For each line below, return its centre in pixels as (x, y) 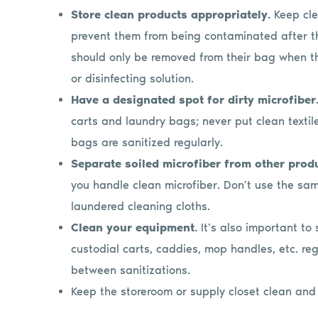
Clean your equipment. (136, 228)
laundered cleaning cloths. (141, 207)
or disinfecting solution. (133, 79)
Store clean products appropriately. (171, 15)
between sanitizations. (131, 270)
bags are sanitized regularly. (147, 143)
